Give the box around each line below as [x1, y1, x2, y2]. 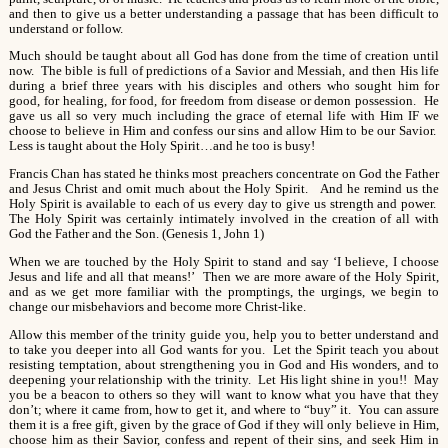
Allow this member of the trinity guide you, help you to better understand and [8, 327, 440, 342]
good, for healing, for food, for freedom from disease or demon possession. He [8, 94, 440, 109]
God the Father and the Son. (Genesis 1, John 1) [8, 227, 264, 242]
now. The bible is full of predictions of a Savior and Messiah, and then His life [8, 64, 440, 79]
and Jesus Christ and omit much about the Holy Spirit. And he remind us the [8, 182, 440, 197]
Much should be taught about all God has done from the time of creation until [8, 49, 440, 64]
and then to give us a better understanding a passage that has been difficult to [8, 6, 440, 21]
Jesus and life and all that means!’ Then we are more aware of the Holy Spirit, [8, 270, 440, 285]
